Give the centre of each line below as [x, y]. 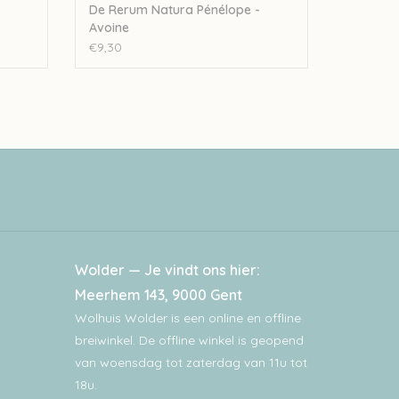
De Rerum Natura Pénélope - [174, 10]
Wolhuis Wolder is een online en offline [187, 318]
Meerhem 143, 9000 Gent [158, 295]
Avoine [109, 28]
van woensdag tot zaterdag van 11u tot [191, 363]
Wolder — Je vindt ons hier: [167, 270]
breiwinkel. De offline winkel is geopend [189, 341]
